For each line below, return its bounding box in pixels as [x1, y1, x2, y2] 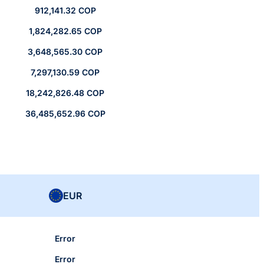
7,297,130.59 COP [31, 67, 100, 78]
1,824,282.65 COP [28, 26, 102, 37]
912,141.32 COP [34, 5, 96, 16]
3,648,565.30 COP [28, 47, 103, 57]
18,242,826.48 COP [26, 88, 104, 98]
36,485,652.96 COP [25, 108, 105, 119]
